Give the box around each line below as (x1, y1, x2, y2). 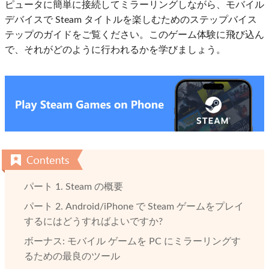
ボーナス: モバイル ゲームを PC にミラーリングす (24, 237, 241, 247)
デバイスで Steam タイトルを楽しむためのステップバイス (5, 15, 257, 25)
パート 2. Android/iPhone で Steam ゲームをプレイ (24, 202, 244, 212)
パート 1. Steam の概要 (24, 182, 123, 192)
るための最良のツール (24, 252, 120, 262)
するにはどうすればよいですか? (24, 217, 163, 227)
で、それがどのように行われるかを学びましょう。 (5, 45, 226, 55)
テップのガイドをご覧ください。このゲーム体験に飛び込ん (5, 30, 264, 40)
